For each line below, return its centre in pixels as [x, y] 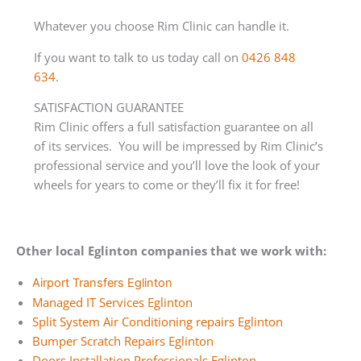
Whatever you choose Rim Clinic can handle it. [164, 25]
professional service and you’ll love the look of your [176, 166]
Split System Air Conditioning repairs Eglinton [158, 322]
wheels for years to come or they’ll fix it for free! [166, 185]
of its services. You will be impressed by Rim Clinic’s [178, 146]
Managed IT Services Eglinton [112, 303]
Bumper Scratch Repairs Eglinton [123, 341]
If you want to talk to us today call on [137, 57]
